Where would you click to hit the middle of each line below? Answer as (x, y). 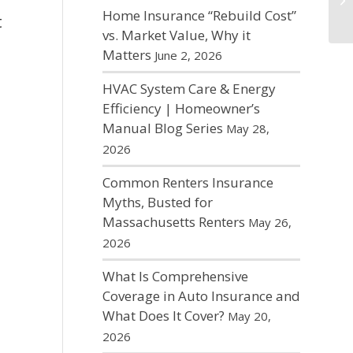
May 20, (249, 316)
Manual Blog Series (162, 128)
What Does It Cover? (163, 316)
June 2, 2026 (188, 55)
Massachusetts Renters (173, 222)
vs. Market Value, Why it (176, 35)
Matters (126, 55)
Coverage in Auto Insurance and (201, 296)
